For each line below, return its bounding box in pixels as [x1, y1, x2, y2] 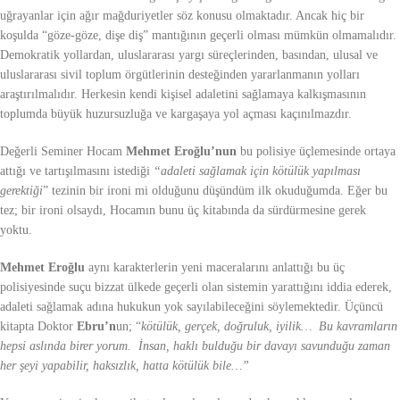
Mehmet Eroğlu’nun [126, 144, 237, 158]
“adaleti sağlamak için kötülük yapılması [154, 163, 361, 178]
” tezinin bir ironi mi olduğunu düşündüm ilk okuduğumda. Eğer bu [43, 183, 387, 197]
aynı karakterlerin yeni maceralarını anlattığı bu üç [85, 260, 345, 274]
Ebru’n [77, 319, 116, 333]
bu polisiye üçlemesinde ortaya [237, 144, 396, 158]
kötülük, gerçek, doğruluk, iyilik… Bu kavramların [141, 319, 397, 333]
